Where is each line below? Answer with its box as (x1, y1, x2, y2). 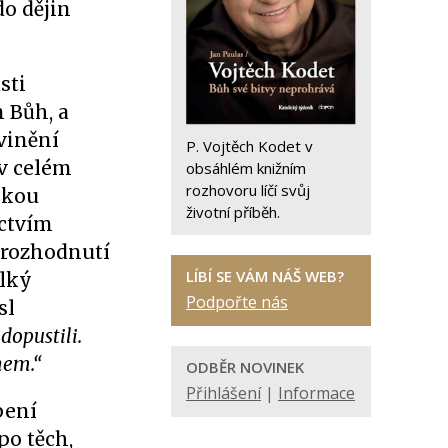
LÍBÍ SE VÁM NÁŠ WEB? (186, 265, 344, 286)
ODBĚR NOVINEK (186, 356, 304, 377)
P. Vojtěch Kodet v (186, 135, 313, 156)
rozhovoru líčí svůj (186, 179, 310, 200)
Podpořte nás (186, 290, 288, 313)
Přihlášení (186, 381, 261, 404)
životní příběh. (186, 201, 280, 222)
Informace (278, 381, 355, 404)
